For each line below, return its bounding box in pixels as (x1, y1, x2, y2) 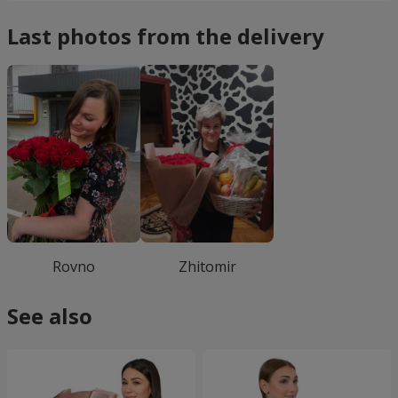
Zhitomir (178, 257, 236, 276)
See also (7, 300, 92, 330)
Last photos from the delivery (7, 21, 324, 51)
